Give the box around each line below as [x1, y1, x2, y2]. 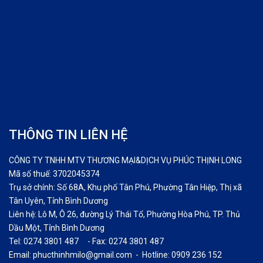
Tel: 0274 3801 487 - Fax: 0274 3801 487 [9, 236, 164, 246]
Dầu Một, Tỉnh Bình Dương [9, 222, 104, 232]
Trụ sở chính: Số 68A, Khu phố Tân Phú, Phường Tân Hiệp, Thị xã [9, 182, 242, 192]
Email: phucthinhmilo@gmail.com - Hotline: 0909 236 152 [9, 249, 222, 259]
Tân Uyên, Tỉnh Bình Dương [9, 195, 115, 205]
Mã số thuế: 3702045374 [9, 168, 105, 178]
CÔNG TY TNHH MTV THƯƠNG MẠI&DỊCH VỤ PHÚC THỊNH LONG [9, 155, 242, 165]
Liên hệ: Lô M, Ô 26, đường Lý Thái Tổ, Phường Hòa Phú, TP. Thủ [9, 209, 240, 219]
